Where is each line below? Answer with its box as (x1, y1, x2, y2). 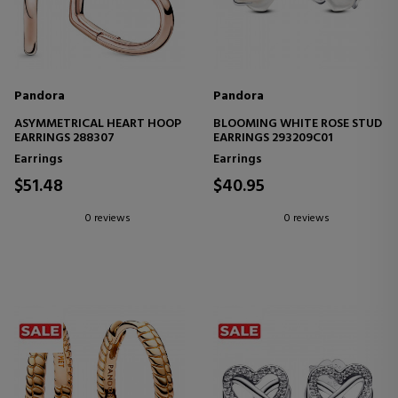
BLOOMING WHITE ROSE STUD (213, 114, 382, 134)
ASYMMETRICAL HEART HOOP (14, 114, 181, 134)
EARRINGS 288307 (14, 128, 115, 148)
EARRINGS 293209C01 (213, 128, 333, 148)
